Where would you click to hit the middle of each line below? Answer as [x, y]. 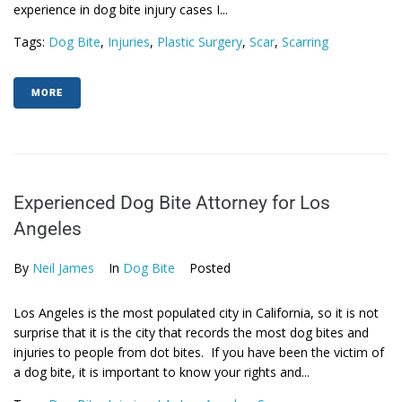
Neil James [63, 268]
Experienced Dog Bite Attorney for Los [172, 203]
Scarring [305, 42]
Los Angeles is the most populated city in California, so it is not [196, 313]
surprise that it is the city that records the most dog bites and [191, 332]
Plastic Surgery [200, 42]
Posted [210, 268]
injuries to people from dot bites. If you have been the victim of [199, 352]
